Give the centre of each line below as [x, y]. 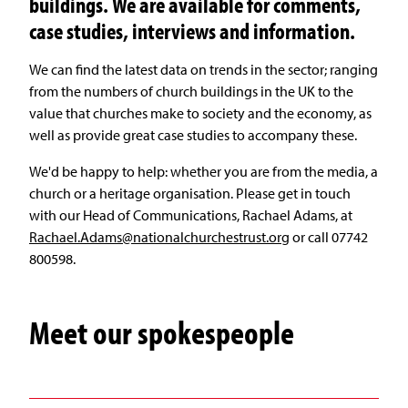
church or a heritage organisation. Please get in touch [190, 194]
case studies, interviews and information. [192, 31]
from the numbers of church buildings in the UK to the [191, 92]
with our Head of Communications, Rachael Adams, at [191, 215]
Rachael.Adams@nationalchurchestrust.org [159, 237]
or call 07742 [329, 237]
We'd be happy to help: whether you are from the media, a [204, 172]
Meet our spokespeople [162, 332]
